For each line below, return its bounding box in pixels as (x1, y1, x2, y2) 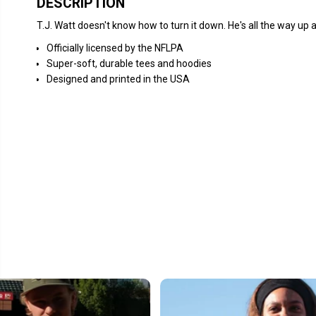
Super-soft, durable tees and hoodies (46, 58, 212, 69)
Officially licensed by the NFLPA (46, 42, 183, 54)
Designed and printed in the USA (46, 73, 190, 85)
